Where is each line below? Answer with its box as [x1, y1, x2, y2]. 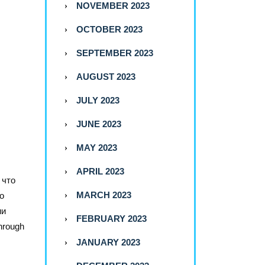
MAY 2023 [76, 143, 117, 153]
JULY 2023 [76, 95, 119, 106]
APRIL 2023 [76, 166, 124, 177]
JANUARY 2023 [76, 237, 140, 248]
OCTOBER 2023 [76, 24, 143, 35]
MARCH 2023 [76, 190, 131, 201]
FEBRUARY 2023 [76, 214, 147, 224]
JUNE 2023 [76, 119, 121, 130]
